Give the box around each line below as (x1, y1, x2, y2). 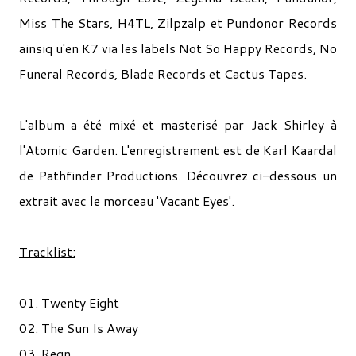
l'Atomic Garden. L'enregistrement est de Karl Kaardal (19, 141, 337, 159)
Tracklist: (19, 242, 75, 261)
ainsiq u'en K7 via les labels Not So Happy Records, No (19, 39, 337, 57)
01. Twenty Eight (19, 293, 119, 311)
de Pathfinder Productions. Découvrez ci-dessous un (19, 166, 337, 184)
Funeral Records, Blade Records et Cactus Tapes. (19, 64, 307, 83)
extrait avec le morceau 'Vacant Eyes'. (19, 192, 234, 210)
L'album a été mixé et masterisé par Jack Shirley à (19, 115, 337, 133)
